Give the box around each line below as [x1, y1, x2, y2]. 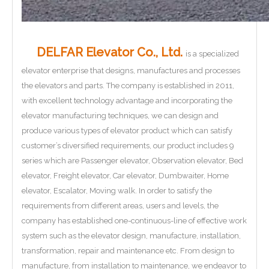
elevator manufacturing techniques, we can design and [22, 111, 219, 120]
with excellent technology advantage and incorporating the [22, 96, 232, 105]
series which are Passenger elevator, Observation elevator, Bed [22, 156, 243, 165]
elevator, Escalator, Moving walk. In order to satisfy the [22, 186, 212, 195]
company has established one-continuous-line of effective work [22, 216, 247, 225]
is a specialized [186, 49, 239, 58]
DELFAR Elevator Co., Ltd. [37, 45, 186, 59]
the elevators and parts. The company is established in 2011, [22, 81, 234, 90]
